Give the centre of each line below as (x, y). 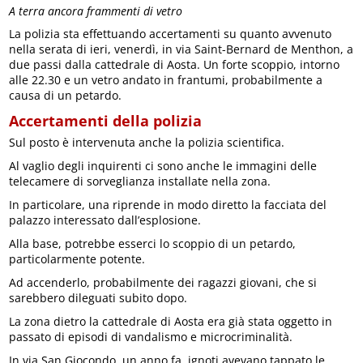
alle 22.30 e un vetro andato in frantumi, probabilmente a (166, 79)
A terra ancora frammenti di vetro (96, 11)
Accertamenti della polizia (106, 120)
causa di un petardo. (66, 95)
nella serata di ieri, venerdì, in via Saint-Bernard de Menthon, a (181, 49)
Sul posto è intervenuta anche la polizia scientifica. (147, 142)
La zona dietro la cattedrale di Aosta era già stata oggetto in (171, 321)
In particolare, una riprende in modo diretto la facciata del (168, 204)
